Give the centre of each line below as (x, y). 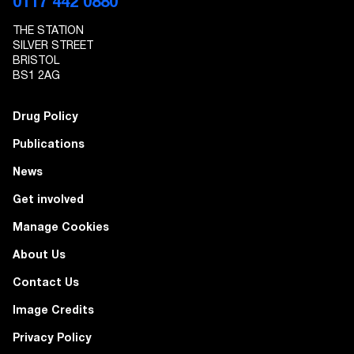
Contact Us (46, 282)
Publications (49, 144)
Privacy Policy (52, 337)
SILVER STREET (53, 45)
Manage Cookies (61, 227)
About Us (39, 254)
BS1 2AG (36, 75)
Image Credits (53, 310)
